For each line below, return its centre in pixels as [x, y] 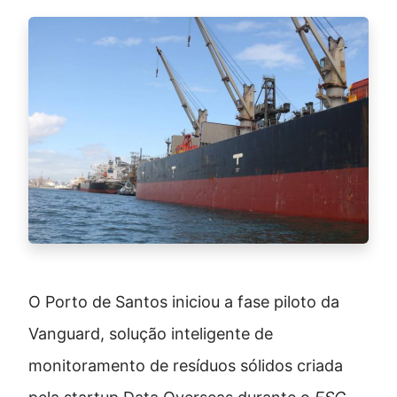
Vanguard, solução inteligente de [151, 334]
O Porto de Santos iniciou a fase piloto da [184, 302]
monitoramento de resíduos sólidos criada [186, 366]
